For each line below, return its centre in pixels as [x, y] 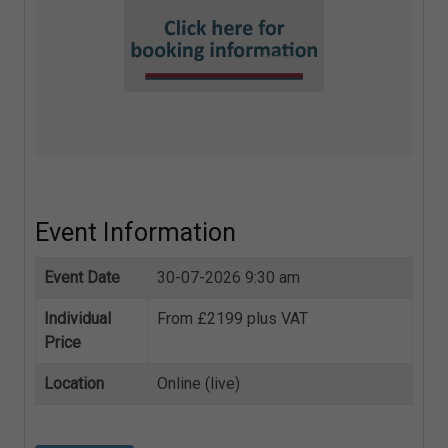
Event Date [82, 278]
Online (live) [198, 384]
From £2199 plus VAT [232, 319]
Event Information [135, 233]
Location [74, 384]
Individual [77, 319]
